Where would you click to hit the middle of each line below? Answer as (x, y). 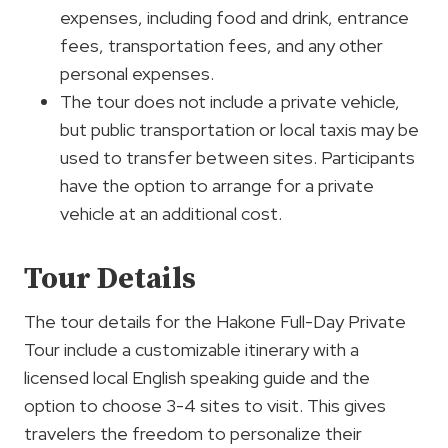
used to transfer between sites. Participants (237, 157)
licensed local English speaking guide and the (197, 377)
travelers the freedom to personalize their (193, 433)
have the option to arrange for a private (217, 185)
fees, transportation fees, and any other (221, 45)
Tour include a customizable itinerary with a (191, 349)
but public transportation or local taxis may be (239, 129)
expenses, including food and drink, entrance (234, 17)
